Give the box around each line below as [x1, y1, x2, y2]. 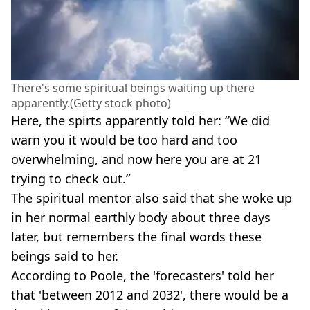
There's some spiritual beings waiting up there [11, 80, 255, 95]
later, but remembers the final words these [11, 228, 262, 245]
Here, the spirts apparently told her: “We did [11, 111, 270, 129]
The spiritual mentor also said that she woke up [11, 189, 292, 206]
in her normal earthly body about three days [11, 208, 271, 226]
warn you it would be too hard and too [11, 131, 237, 148]
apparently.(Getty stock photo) [11, 95, 171, 111]
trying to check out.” [11, 170, 130, 187]
